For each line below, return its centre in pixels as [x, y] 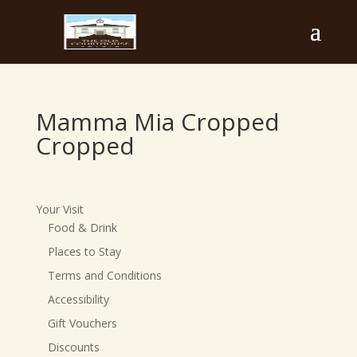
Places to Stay [84, 251]
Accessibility [78, 299]
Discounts [73, 347]
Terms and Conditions [104, 275]
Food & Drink [82, 228]
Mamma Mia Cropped [157, 122]
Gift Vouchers [82, 323]
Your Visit [59, 209]
